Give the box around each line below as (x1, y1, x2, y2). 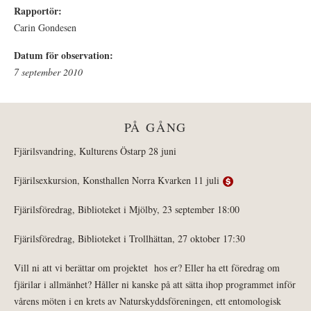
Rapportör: (14, 3, 65, 19)
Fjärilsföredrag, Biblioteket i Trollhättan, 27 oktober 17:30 (14, 232, 245, 246)
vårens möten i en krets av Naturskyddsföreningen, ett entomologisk (14, 294, 281, 308)
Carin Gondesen (14, 21, 76, 35)
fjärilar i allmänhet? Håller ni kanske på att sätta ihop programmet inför (14, 278, 296, 292)
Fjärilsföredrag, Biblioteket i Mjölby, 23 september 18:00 (14, 203, 239, 217)
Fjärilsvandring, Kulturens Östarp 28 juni (14, 144, 176, 158)
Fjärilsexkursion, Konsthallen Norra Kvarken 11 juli (14, 174, 223, 187)
